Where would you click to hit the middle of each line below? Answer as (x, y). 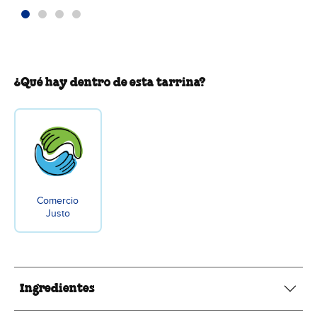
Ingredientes (57, 288)
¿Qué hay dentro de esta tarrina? (110, 82)
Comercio (58, 201)
